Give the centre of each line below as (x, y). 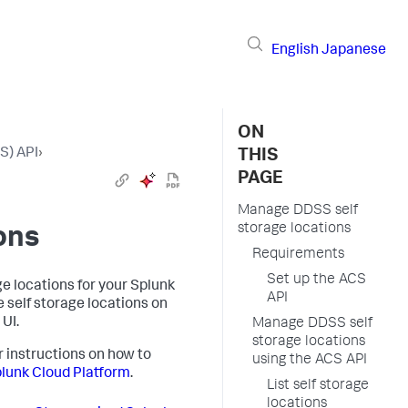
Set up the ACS (316, 280)
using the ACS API (310, 361)
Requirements (298, 255)
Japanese (354, 51)
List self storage (318, 386)
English (295, 51)
